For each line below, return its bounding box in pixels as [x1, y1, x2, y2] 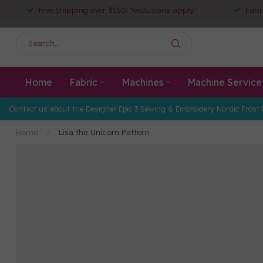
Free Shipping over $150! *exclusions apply [39, 5, 194, 15]
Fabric [69, 76, 97, 88]
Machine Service [187, 76, 262, 88]
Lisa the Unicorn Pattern [59, 127, 149, 137]
